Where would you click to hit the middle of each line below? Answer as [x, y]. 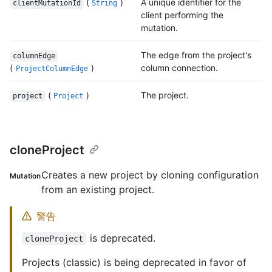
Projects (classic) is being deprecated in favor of [134, 263]
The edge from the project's [196, 55]
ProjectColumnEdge [52, 69]
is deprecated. [121, 238]
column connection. [179, 68]
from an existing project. [97, 190]
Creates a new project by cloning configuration [150, 175]
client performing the [182, 15]
